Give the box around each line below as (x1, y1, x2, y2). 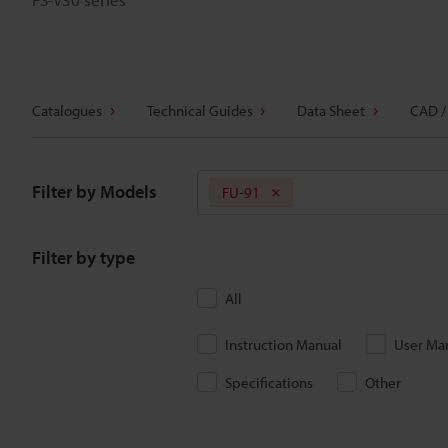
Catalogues (32, 101, 102, 120)
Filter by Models (32, 180, 157, 203)
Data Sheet (297, 101, 365, 120)
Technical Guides (146, 101, 253, 120)
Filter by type (32, 246, 135, 269)
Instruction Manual (225, 335, 342, 354)
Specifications (225, 373, 313, 392)
